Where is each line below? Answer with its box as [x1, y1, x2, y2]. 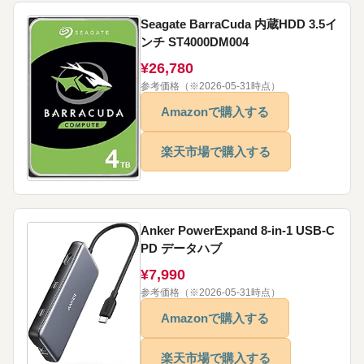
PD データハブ [141, 241, 222, 256]
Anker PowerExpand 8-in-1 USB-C [141, 223, 335, 238]
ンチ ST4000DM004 [141, 35, 249, 50]
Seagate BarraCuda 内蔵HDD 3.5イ [141, 17, 337, 32]
